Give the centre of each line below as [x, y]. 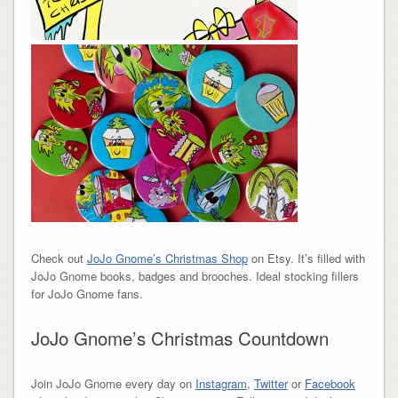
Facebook [330, 383]
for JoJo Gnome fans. [87, 293]
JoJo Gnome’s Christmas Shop [167, 258]
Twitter [271, 383]
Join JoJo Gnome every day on [113, 383]
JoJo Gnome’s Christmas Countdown [179, 338]
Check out [59, 258]
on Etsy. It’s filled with [306, 258]
